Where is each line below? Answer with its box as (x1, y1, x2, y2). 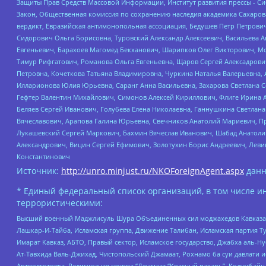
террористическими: (17, 197, 103, 209)
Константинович (17, 152, 70, 161)
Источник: (17, 165, 61, 177)
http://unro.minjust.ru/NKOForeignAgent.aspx (61, 165, 244, 177)
